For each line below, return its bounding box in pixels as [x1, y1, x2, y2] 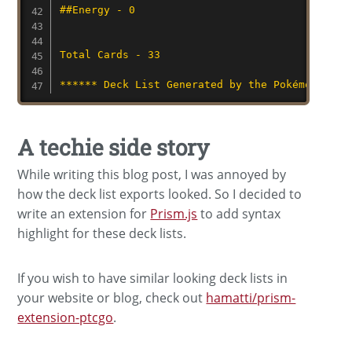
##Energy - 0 [59, 3, 135, 16]
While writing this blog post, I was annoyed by [17, 165, 287, 183]
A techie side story [17, 132, 210, 162]
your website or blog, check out [17, 288, 207, 306]
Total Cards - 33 [59, 48, 160, 60]
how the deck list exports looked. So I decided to [17, 185, 302, 203]
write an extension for [17, 204, 151, 222]
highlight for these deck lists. [17, 224, 187, 242]
